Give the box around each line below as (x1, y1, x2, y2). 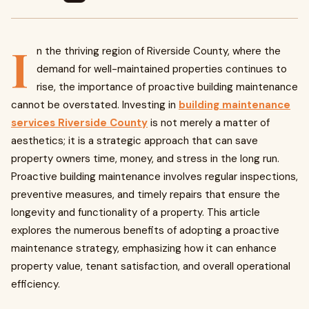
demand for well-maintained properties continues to (37, 62, 287, 76)
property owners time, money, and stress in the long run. (11, 152, 279, 166)
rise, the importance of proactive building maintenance (37, 80, 298, 94)
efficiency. (11, 277, 60, 291)
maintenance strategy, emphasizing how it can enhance (11, 241, 277, 255)
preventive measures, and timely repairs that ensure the (11, 188, 280, 201)
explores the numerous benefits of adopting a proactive (11, 223, 279, 237)
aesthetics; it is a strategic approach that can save (11, 134, 258, 148)
